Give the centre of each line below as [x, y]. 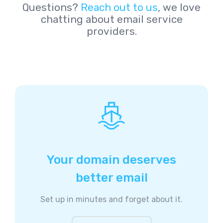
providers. [111, 31]
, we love [179, 7]
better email [111, 177]
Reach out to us [119, 7]
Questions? [52, 7]
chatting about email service [111, 19]
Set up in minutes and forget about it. [111, 199]
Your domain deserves [111, 160]
